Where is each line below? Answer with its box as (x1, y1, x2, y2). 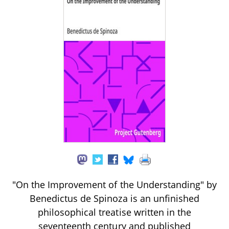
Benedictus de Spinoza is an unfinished (29, 192, 200, 204)
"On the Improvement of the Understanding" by (12, 178, 217, 191)
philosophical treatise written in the (37, 205, 192, 218)
